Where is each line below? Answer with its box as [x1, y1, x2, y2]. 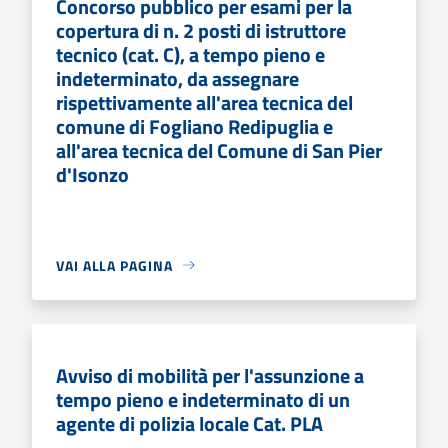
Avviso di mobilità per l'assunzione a [56, 359, 364, 391]
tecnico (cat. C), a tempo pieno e [56, 38, 325, 70]
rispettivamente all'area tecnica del [56, 86, 353, 118]
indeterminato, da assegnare [56, 62, 299, 94]
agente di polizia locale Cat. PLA [56, 407, 323, 439]
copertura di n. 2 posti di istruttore [56, 14, 346, 46]
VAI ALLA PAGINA [56, 254, 173, 276]
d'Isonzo [56, 158, 129, 190]
